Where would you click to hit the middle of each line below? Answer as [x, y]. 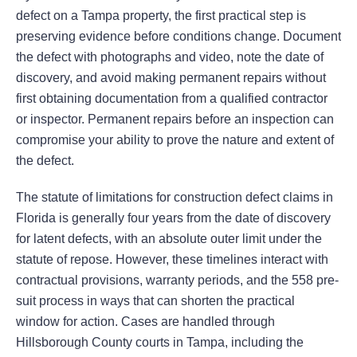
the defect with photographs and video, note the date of [170, 57]
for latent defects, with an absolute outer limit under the [169, 239]
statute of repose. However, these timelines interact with [172, 260]
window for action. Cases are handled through [145, 322]
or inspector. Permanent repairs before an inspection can [175, 120]
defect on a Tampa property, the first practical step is [161, 16]
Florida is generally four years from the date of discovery [173, 218]
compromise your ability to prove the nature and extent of [175, 140]
